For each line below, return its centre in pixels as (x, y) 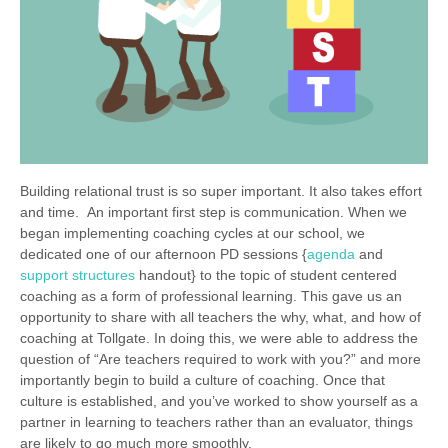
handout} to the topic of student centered (268, 275)
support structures (79, 275)
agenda (331, 254)
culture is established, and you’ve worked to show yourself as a (219, 401)
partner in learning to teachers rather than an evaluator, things (216, 422)
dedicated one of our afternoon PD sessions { (163, 254)
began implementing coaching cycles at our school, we (192, 233)
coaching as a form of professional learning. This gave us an (211, 296)
